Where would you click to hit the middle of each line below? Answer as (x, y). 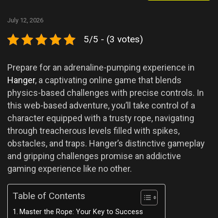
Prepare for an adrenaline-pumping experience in (101, 68)
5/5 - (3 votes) (113, 39)
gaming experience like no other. (70, 169)
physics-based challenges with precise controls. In (106, 93)
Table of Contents (49, 196)
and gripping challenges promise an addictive (94, 156)
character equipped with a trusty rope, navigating (101, 118)
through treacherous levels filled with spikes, (93, 131)
